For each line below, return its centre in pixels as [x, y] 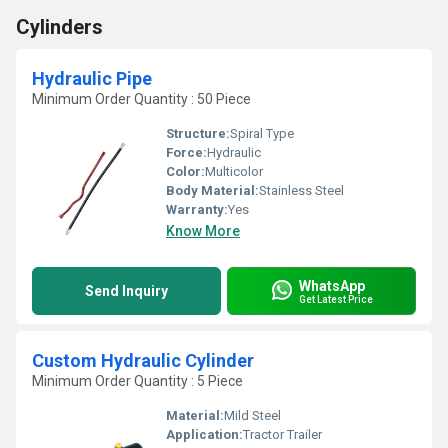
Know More [203, 231]
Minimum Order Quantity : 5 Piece [137, 381]
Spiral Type [262, 133]
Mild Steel [252, 415]
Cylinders [59, 27]
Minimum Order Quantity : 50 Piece [141, 99]
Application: [204, 434]
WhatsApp [332, 285]
